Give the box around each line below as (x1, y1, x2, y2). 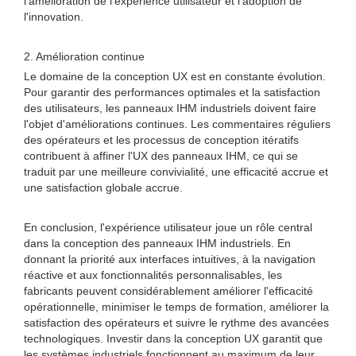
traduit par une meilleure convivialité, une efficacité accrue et (24, 165, 328, 178)
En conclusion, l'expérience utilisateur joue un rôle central (24, 221, 312, 234)
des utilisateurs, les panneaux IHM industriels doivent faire (24, 102, 316, 114)
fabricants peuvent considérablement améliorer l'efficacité (24, 284, 313, 297)
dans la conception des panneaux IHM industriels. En (24, 237, 291, 250)
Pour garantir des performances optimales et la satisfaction (24, 86, 320, 99)
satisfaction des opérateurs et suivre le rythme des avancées (24, 316, 329, 329)
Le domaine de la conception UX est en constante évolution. (24, 70, 326, 83)
